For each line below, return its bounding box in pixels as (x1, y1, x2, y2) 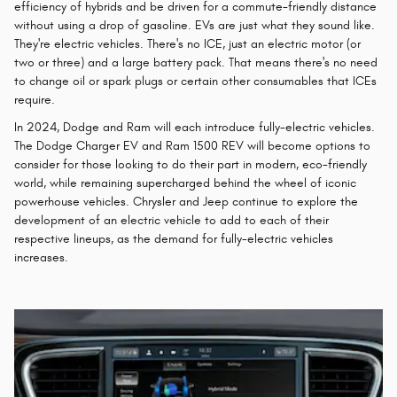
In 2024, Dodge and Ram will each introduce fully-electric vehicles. (14, 119, 375, 135)
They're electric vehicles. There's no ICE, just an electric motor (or (14, 35, 361, 51)
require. (14, 91, 55, 107)
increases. (14, 249, 68, 265)
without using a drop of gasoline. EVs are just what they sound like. (14, 17, 375, 33)
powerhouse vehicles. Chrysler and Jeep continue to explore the (14, 193, 358, 209)
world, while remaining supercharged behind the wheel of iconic (14, 175, 356, 191)
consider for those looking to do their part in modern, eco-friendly (14, 156, 367, 172)
